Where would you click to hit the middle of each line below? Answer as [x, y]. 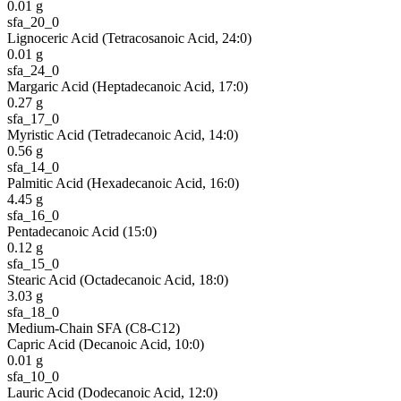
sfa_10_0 [33, 376]
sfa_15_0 [33, 263]
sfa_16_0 [33, 215]
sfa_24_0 [33, 70]
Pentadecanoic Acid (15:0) [82, 231]
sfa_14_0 [33, 166]
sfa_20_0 [33, 21]
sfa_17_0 [33, 118]
